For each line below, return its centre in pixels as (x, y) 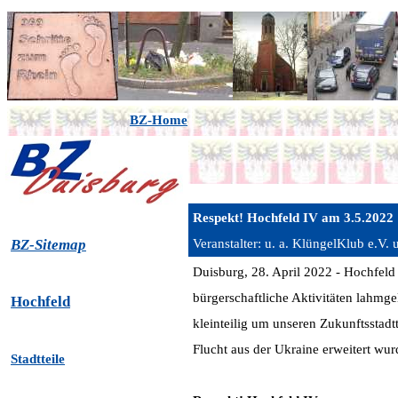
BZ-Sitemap (48, 245)
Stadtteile (38, 359)
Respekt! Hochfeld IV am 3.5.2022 (293, 218)
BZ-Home (159, 120)
